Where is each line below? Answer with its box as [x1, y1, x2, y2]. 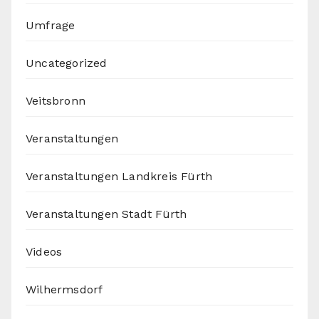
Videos [26, 245, 63, 259]
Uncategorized [26, 56, 108, 70]
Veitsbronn [26, 94, 85, 108]
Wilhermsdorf [26, 283, 103, 297]
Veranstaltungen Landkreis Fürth [26, 169, 213, 184]
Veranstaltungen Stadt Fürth [26, 207, 187, 221]
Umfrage [26, 19, 75, 33]
